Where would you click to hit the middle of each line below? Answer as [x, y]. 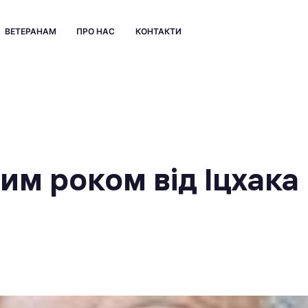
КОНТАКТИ [158, 31]
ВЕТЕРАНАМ [30, 31]
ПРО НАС [96, 31]
